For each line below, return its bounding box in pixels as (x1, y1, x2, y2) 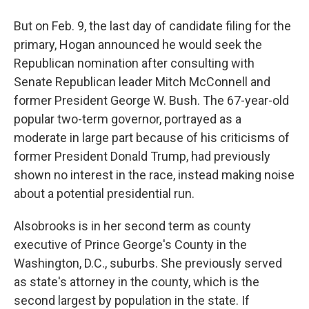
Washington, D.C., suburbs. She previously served (14, 256, 282, 271)
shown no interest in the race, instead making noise (14, 168, 295, 183)
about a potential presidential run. (14, 186, 195, 201)
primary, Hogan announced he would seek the (14, 37, 262, 52)
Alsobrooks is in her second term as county (14, 219, 251, 234)
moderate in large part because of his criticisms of (14, 130, 290, 146)
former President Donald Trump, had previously (14, 149, 270, 164)
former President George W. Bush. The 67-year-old (14, 93, 289, 108)
